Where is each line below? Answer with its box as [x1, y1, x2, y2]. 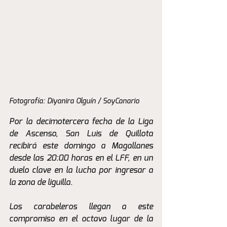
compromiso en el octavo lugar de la [9, 215, 153, 223]
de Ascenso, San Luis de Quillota [9, 130, 153, 138]
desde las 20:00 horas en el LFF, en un [9, 154, 153, 163]
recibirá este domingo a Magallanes [9, 142, 153, 150]
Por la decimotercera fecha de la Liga [9, 118, 153, 126]
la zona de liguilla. [9, 178, 72, 187]
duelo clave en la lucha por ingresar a [9, 166, 153, 175]
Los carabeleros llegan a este [9, 203, 153, 211]
